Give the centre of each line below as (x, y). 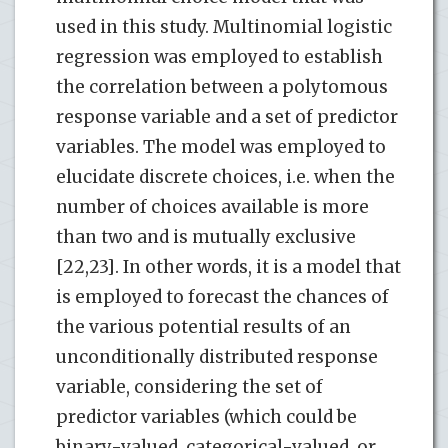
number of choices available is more (212, 206)
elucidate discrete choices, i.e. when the (225, 176)
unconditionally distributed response (217, 356)
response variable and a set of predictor (227, 116)
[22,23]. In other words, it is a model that (228, 266)
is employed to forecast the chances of (222, 296)
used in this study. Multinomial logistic (224, 26)
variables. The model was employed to (221, 146)
